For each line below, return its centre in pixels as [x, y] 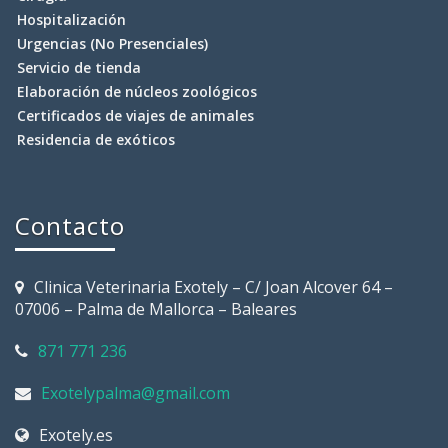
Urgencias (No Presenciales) [112, 43]
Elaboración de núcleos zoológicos [137, 91]
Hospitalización [71, 19]
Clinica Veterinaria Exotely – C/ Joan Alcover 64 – [213, 287]
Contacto [70, 225]
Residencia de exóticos [96, 139]
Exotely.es [76, 435]
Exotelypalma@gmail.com [135, 393]
